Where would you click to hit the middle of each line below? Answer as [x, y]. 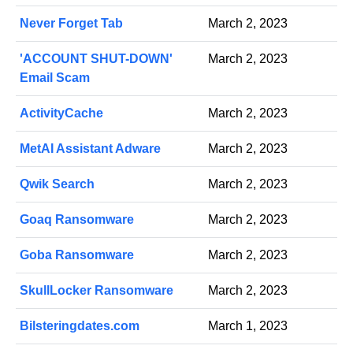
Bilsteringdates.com [80, 326]
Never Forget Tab [71, 23]
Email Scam [55, 78]
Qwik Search [57, 184]
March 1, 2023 [248, 326]
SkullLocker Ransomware [97, 290]
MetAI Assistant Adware [90, 149]
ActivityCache [61, 113]
